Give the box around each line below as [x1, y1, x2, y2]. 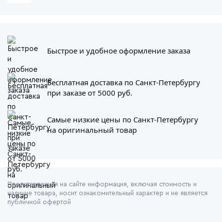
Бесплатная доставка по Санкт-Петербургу [47, 77, 200, 88]
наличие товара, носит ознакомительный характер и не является [7, 190, 208, 197]
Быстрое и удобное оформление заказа [47, 45, 190, 55]
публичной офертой [7, 199, 71, 206]
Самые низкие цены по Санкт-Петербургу [47, 114, 198, 125]
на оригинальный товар [47, 125, 137, 135]
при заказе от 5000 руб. [47, 88, 132, 98]
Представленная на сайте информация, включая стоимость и [7, 181, 197, 188]
